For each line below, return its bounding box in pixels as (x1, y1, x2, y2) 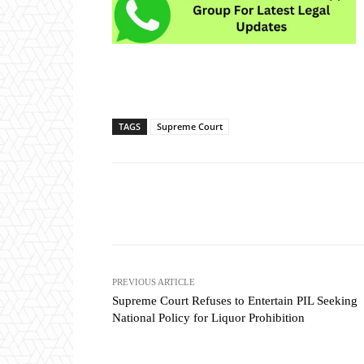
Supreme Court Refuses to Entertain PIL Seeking (112, 294, 357, 308)
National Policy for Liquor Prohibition (112, 311, 305, 325)
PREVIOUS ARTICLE (112, 277, 195, 288)
